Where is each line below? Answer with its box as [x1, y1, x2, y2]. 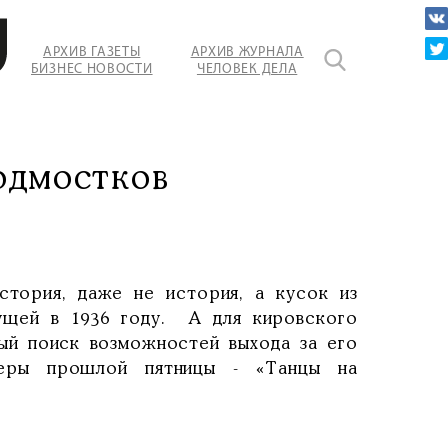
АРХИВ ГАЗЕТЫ [42, 44, 141, 60]
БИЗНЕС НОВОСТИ [30, 61, 153, 77]
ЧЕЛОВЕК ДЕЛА [196, 61, 298, 77]
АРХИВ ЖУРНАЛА [190, 44, 304, 60]
